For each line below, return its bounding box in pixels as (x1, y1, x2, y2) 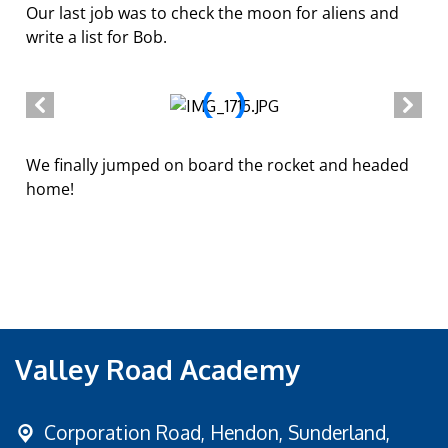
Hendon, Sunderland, (210, 419, 390, 445)
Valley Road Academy (15, 351, 300, 386)
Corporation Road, (44, 419, 210, 445)
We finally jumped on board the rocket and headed (26, 153, 410, 176)
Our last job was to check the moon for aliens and (26, 2, 400, 25)
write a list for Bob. (26, 26, 168, 49)
